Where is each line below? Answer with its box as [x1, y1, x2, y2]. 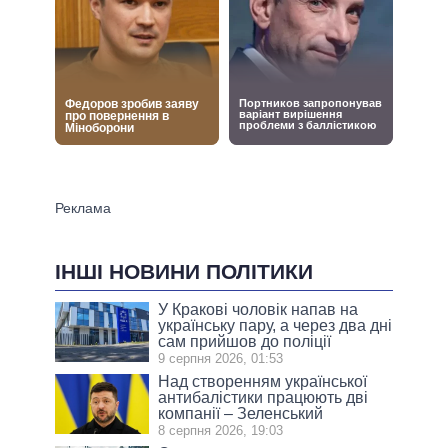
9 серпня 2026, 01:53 [158, 351, 284, 367]
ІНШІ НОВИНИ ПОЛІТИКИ [55, 260, 313, 284]
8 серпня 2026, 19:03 [158, 423, 284, 439]
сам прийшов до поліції [158, 333, 332, 351]
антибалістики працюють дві [158, 389, 369, 407]
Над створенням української [158, 373, 368, 391]
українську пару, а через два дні [158, 317, 393, 335]
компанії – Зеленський [158, 405, 324, 423]
